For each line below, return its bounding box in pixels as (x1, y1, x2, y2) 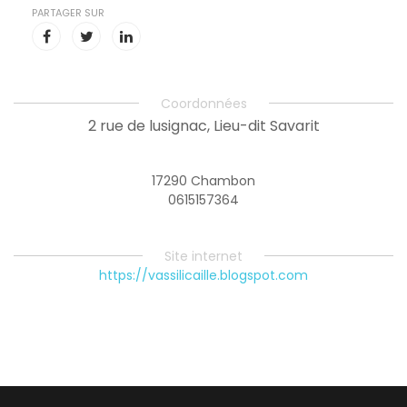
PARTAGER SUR (32, 5, 104, 20)
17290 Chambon (152, 172, 255, 190)
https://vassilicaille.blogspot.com (99, 266, 308, 284)
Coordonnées (160, 94, 251, 113)
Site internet (164, 247, 246, 265)
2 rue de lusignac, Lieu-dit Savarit (87, 115, 320, 136)
